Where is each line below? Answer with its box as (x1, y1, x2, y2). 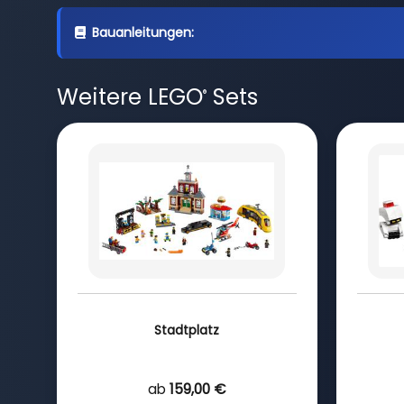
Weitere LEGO (56, 81, 203, 113)
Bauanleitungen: (91, 23, 194, 41)
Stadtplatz (154, 320, 219, 339)
